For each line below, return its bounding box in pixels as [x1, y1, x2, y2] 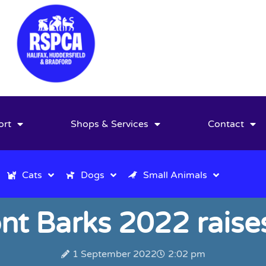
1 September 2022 [72, 248, 157, 260]
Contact [208, 118, 245, 131]
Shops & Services [71, 118, 149, 131]
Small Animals [143, 169, 207, 181]
